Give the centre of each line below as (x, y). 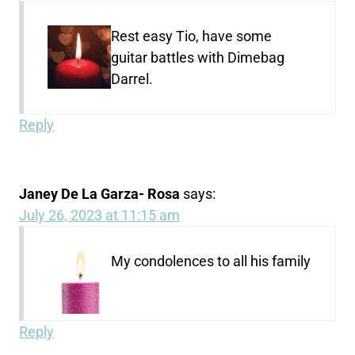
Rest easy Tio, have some (192, 36)
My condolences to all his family (211, 261)
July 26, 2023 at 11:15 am (100, 215)
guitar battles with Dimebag (198, 57)
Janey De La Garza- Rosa (100, 193)
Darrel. (132, 78)
